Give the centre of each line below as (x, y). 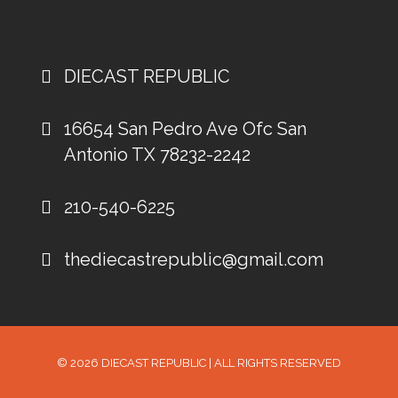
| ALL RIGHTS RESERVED (273, 363)
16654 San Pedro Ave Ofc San (185, 128)
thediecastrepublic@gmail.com (193, 259)
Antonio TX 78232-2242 (157, 154)
